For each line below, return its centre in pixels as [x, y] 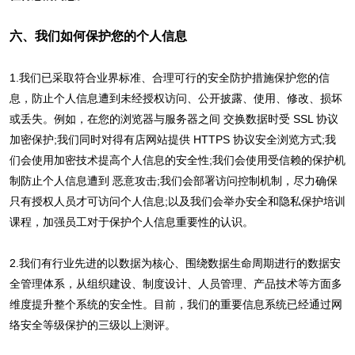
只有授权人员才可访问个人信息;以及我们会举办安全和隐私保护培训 [177, 201]
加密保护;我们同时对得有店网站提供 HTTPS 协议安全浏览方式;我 [172, 139]
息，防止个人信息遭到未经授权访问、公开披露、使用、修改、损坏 [176, 98]
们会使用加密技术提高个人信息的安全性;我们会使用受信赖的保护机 [177, 160]
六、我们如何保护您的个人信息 [98, 36]
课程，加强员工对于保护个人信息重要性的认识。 [131, 221]
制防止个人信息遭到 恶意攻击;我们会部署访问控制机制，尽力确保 [173, 180]
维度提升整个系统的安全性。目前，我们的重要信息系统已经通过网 [176, 304]
